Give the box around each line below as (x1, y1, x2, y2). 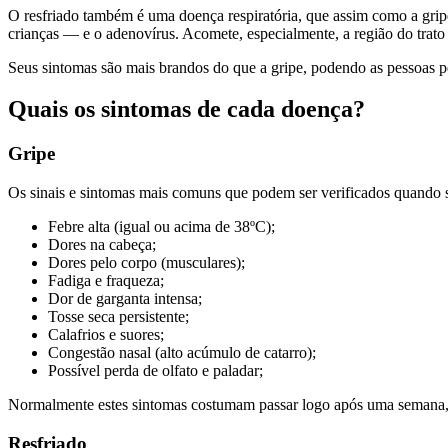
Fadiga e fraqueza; (48, 272, 164, 290)
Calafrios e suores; (48, 326, 164, 344)
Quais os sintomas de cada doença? (8, 96, 365, 123)
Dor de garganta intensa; (48, 290, 202, 308)
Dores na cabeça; (48, 236, 156, 254)
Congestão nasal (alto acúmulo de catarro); (48, 344, 316, 362)
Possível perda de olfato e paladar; (48, 362, 263, 380)
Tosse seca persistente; (48, 308, 189, 326)
